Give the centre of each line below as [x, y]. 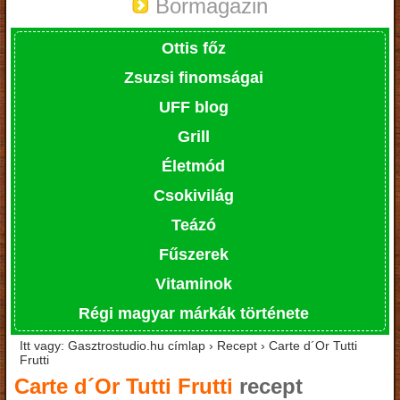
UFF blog [193, 107]
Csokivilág [193, 195]
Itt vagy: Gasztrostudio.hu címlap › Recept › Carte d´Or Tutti [188, 345]
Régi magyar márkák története [193, 313]
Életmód [193, 166]
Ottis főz [193, 48]
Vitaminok [193, 283]
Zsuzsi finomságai [193, 77]
